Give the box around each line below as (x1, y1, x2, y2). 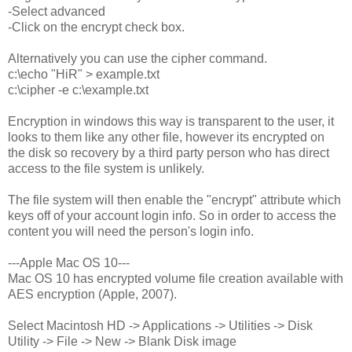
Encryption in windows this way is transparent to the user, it (8, 114, 334, 128)
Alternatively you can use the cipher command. (8, 51, 267, 65)
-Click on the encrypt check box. (8, 20, 185, 34)
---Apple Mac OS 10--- (8, 255, 130, 269)
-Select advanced (8, 4, 105, 18)
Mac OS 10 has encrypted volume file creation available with (8, 271, 343, 285)
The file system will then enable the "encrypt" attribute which (8, 192, 341, 207)
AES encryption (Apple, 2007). (8, 287, 177, 301)
